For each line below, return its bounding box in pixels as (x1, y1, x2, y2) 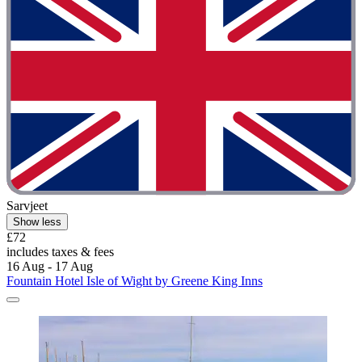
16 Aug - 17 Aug (6, 259, 93, 273)
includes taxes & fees (6, 244, 114, 259)
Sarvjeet (6, 198, 48, 213)
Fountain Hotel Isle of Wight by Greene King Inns (6, 273, 263, 288)
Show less (13, 215, 61, 228)
